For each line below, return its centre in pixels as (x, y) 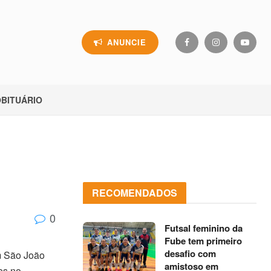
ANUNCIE (125, 42)
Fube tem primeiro (204, 241)
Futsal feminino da (204, 228)
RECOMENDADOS (135, 193)
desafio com (191, 253)
